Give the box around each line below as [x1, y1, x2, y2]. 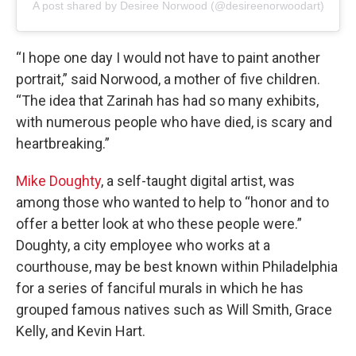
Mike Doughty [16, 172, 101, 190]
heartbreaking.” [16, 135, 110, 153]
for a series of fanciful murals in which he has [16, 280, 304, 297]
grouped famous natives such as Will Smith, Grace [16, 301, 332, 319]
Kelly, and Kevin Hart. [16, 323, 145, 340]
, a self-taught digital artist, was [101, 172, 295, 190]
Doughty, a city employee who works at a [16, 237, 270, 254]
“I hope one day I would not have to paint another [16, 49, 320, 67]
